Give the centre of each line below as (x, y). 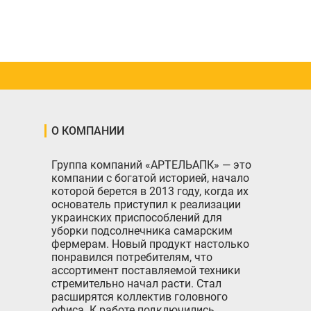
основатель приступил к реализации (146, 204)
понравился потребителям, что (132, 257)
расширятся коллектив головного (140, 297)
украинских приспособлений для (137, 218)
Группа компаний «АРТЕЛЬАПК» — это (151, 165)
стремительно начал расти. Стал (136, 284)
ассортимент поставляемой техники (146, 270)
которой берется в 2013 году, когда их (150, 191)
